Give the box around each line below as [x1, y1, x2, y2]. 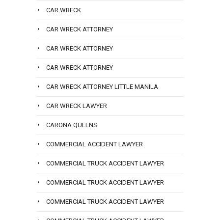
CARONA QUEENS [46, 121, 97, 129]
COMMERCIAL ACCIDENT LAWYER [46, 140, 143, 148]
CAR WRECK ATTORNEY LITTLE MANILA [46, 83, 158, 91]
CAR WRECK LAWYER [46, 102, 107, 110]
